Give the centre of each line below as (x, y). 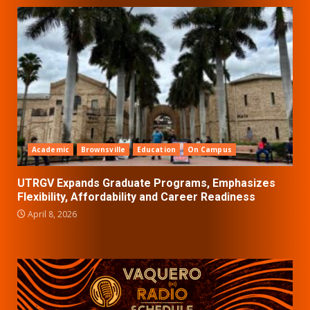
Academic (51, 150)
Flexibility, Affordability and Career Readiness (136, 197)
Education (156, 150)
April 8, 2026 (51, 215)
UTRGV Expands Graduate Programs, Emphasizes (146, 183)
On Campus (209, 150)
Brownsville (103, 150)
